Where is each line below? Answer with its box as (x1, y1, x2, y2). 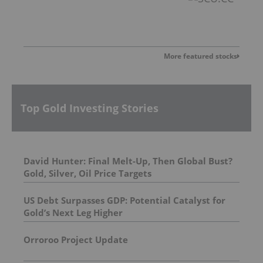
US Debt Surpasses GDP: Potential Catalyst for (23, 194, 225, 207)
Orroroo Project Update (23, 234, 128, 246)
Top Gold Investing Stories (21, 100, 159, 115)
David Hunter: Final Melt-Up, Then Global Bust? (23, 155, 232, 167)
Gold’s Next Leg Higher (23, 207, 123, 219)
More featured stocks (164, 50, 237, 61)
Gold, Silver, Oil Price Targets (23, 167, 151, 180)
